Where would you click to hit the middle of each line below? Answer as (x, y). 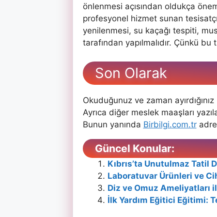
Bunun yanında (113, 124)
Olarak (146, 73)
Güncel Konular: (134, 148)
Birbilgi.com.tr (170, 124)
